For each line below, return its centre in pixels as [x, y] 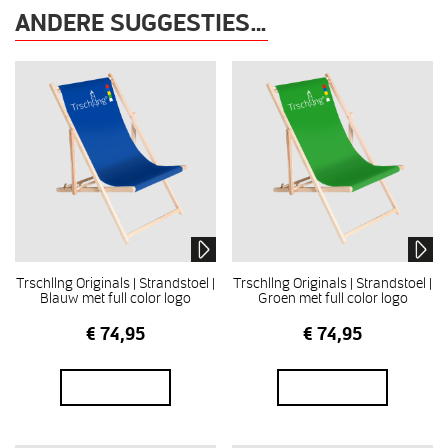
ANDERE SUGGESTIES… [141, 22]
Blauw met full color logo [115, 297]
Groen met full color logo [332, 297]
